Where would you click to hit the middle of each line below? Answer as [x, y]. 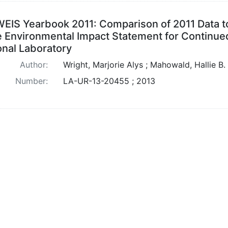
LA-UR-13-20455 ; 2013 [109, 81]
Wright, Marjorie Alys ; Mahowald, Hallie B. [144, 64]
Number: [31, 81]
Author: [34, 64]
